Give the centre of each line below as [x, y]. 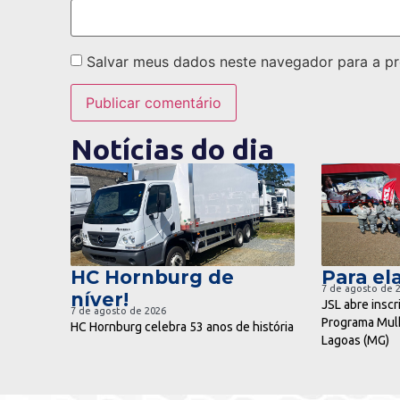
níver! [99, 299]
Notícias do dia [172, 149]
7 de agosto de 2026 [118, 310]
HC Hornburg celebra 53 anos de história [182, 326]
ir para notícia [159, 214]
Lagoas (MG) [355, 340]
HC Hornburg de [152, 277]
